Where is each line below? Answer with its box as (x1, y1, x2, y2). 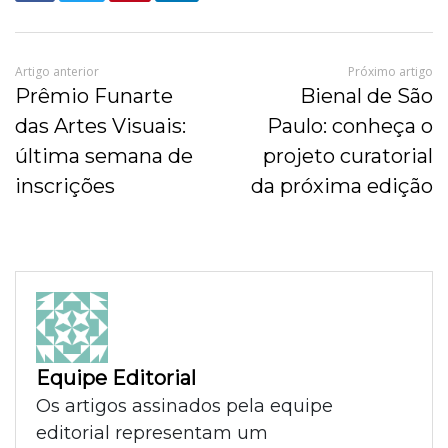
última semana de (15, 143, 193, 168)
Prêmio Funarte (15, 83, 173, 108)
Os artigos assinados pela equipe (36, 395, 333, 418)
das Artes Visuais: (15, 113, 186, 138)
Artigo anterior (15, 62, 99, 80)
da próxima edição (251, 173, 433, 198)
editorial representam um (36, 422, 268, 445)
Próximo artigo (348, 62, 433, 80)
